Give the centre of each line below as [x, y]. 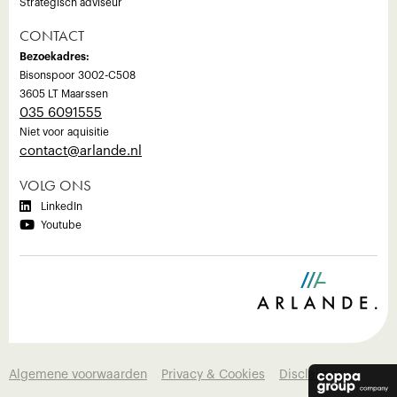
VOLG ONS [55, 185]
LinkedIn [62, 206]
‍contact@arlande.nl [81, 151]
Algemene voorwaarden [78, 374]
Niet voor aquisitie [64, 132]
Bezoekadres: [54, 57]
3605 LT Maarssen [64, 94]
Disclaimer [311, 374]
